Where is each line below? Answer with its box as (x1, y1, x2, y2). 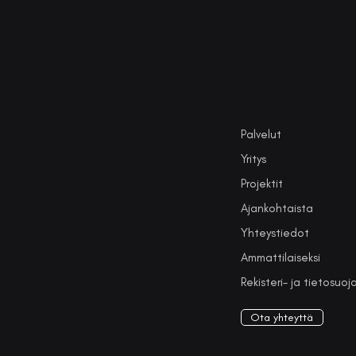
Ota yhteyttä (250, 311, 314, 324)
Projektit (240, 176, 283, 191)
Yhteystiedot (240, 226, 309, 240)
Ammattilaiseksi (240, 250, 320, 265)
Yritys (240, 152, 266, 166)
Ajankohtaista (240, 201, 313, 215)
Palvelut (240, 127, 281, 141)
